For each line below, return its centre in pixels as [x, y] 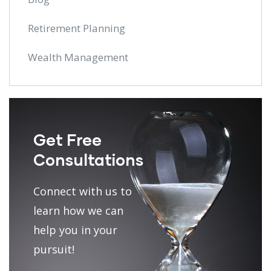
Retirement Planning [77, 28]
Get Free [67, 139]
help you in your [75, 230]
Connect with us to [83, 191]
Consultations [88, 159]
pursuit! [54, 249]
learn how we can [78, 210]
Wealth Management [78, 57]
